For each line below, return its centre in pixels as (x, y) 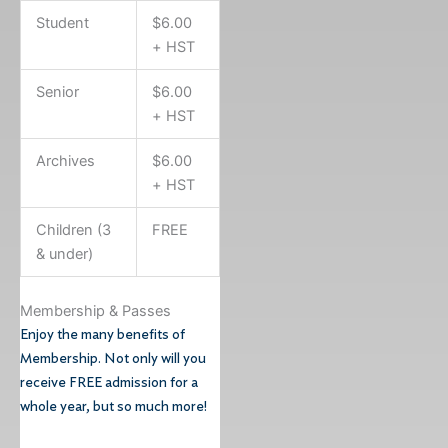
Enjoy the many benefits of (102, 334)
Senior (57, 91)
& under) (64, 253)
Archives (65, 160)
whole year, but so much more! (113, 406)
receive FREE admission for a (109, 382)
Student (62, 22)
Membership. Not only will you (113, 358)
